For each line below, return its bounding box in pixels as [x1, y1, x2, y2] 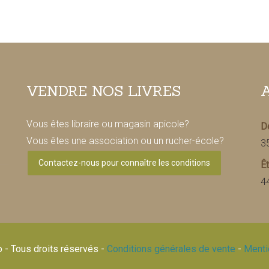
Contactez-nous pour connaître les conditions [38, 158, 210, 168]
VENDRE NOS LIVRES [26, 82, 181, 100]
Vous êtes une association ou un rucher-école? [26, 135, 224, 147]
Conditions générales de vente [106, 243, 238, 255]
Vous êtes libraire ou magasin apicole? [26, 118, 189, 130]
